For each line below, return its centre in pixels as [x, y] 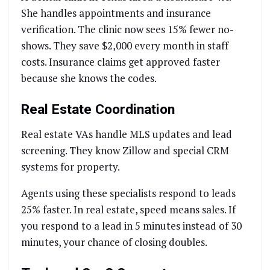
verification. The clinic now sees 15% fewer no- [127, 29]
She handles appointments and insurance [116, 13]
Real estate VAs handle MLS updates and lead [127, 134]
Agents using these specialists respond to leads [128, 193]
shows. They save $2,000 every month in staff [125, 45]
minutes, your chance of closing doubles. [114, 242]
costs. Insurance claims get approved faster [121, 61]
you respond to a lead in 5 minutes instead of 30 [131, 225]
